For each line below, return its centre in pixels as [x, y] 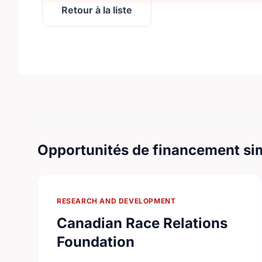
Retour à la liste [97, 10]
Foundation [96, 242]
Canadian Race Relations [142, 223]
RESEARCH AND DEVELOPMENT [116, 201]
